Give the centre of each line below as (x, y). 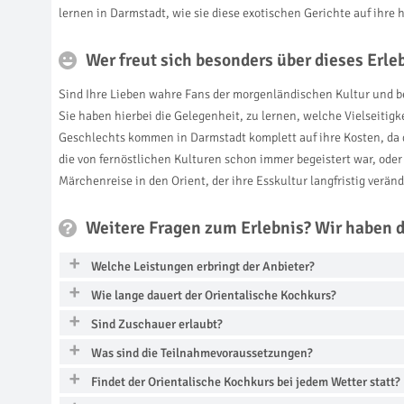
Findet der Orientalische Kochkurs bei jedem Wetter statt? (246, 381)
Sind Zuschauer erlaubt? (157, 324)
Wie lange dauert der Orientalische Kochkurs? (214, 295)
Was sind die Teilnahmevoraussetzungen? (202, 353)
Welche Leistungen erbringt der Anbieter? (203, 266)
